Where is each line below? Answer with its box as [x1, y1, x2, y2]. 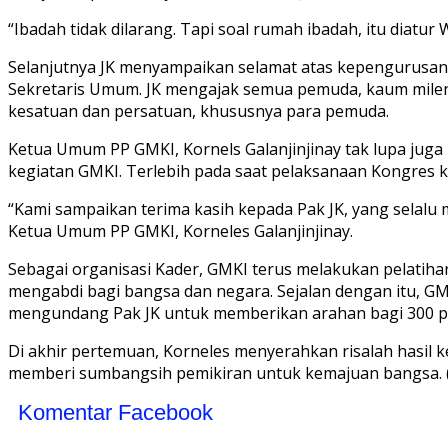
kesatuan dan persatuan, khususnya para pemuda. [8, 100, 389, 123]
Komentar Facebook [18, 400, 213, 426]
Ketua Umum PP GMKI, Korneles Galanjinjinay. [8, 220, 353, 243]
